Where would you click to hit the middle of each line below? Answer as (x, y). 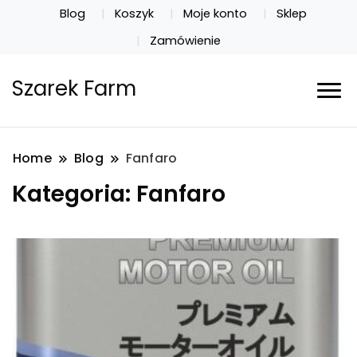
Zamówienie (185, 40)
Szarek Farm (74, 89)
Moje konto (215, 13)
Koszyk (135, 13)
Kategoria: (74, 194)
